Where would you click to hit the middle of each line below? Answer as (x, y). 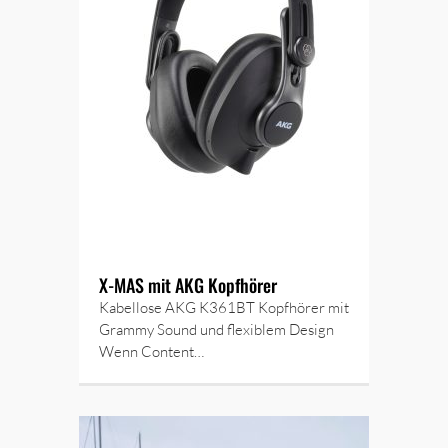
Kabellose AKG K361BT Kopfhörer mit (224, 307)
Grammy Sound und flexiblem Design (216, 329)
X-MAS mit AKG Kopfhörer (188, 285)
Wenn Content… (151, 351)
